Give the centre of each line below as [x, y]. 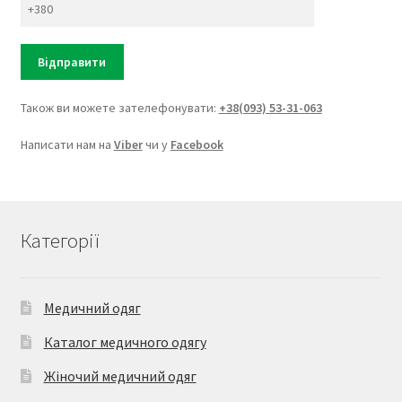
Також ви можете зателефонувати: [119, 107]
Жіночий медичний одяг [120, 376]
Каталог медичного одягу [125, 342]
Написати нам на [67, 145]
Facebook [197, 145]
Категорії [59, 241]
